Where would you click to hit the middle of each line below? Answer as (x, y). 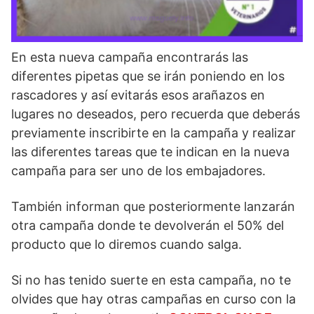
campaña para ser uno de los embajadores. (138, 171)
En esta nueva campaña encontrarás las (130, 57)
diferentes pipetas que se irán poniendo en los (148, 76)
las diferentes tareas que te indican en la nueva (150, 152)
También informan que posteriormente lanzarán (153, 206)
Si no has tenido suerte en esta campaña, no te (151, 280)
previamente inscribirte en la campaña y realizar (153, 133)
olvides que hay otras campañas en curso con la (153, 299)
